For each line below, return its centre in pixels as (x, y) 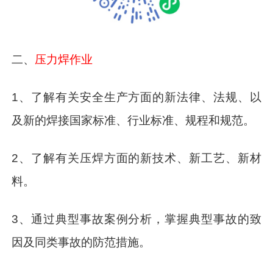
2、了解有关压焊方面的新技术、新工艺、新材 (136, 158)
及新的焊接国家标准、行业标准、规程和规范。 (133, 121)
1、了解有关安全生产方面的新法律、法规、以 (136, 97)
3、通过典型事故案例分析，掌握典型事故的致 (136, 219)
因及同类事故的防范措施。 (81, 242)
